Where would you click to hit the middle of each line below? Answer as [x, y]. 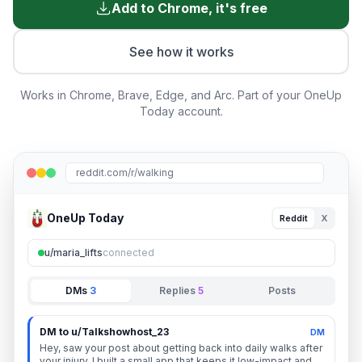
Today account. [181, 111]
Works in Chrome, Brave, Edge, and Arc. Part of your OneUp [181, 95]
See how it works [181, 52]
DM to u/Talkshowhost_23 [104, 332]
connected [128, 253]
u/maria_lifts [74, 253]
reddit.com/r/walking [125, 173]
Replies [178, 290]
